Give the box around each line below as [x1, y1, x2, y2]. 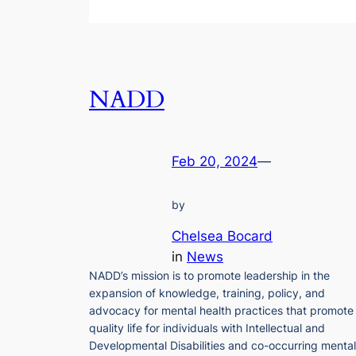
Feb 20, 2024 [172, 153, 257, 170]
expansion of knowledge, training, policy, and [89, 285, 325, 300]
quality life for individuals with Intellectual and [89, 320, 325, 335]
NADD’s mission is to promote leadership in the [89, 268, 330, 282]
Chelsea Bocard [172, 227, 273, 244]
